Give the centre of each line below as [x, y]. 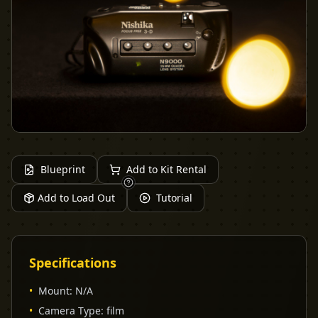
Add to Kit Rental [166, 169]
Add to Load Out [76, 197]
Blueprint [63, 169]
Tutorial [174, 197]
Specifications [73, 262]
